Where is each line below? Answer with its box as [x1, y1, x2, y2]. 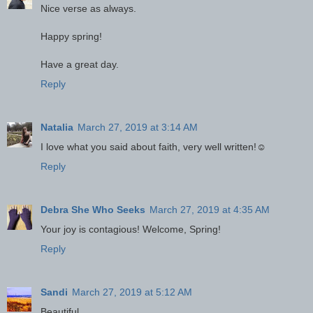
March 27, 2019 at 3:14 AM [78, 121, 198, 133]
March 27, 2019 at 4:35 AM [150, 203, 270, 215]
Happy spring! [41, 30, 102, 42]
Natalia [41, 121, 73, 133]
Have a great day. [41, 58, 119, 70]
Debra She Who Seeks [41, 203, 145, 215]
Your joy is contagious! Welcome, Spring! [41, 223, 221, 235]
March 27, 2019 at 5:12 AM [72, 286, 192, 298]
